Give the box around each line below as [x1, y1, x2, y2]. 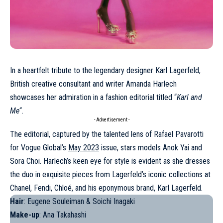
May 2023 [68, 142, 99, 152]
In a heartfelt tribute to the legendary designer [10, 65, 155, 75]
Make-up [10, 210, 39, 220]
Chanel [10, 183, 30, 193]
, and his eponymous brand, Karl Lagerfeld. [72, 183, 203, 193]
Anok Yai [163, 142, 189, 152]
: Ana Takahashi [39, 210, 86, 220]
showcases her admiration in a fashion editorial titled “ [10, 92, 177, 102]
